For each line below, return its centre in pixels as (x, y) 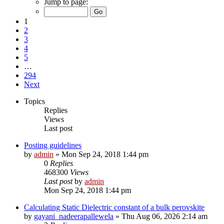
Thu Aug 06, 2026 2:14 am (164, 216)
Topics (34, 101)
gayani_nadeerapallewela (74, 216)
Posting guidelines (53, 145)
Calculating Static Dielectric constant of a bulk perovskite (114, 207)
